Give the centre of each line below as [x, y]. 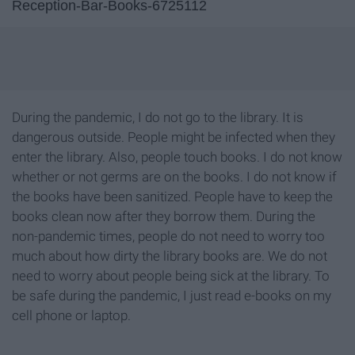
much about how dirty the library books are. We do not [170, 256]
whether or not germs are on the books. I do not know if [174, 177]
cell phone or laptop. [71, 316]
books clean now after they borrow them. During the [164, 217]
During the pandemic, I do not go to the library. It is [158, 118]
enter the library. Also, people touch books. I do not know [177, 157]
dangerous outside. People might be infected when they [174, 137]
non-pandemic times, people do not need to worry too [168, 237]
